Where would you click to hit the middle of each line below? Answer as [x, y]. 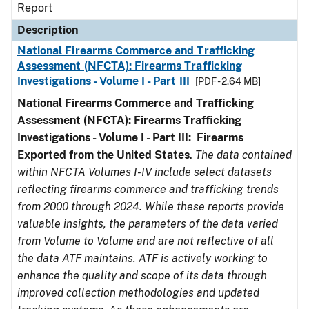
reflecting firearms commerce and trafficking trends [148, 189]
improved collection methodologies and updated [138, 293]
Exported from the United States [103, 155]
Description [48, 30]
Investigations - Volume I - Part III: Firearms [130, 138]
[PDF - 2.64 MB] [228, 81]
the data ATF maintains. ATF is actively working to [142, 258]
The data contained [243, 155]
